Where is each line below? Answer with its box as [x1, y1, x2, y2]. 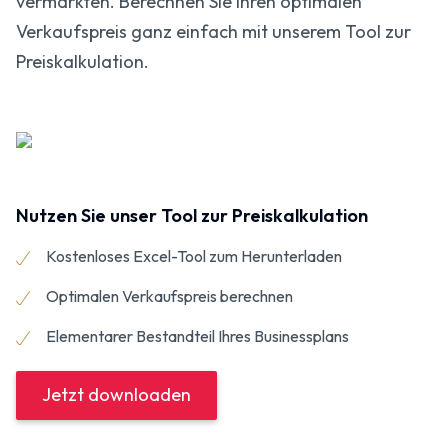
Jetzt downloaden [42, 383, 191, 407]
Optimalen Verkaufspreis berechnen [45, 286, 293, 307]
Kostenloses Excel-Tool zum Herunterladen [45, 246, 342, 267]
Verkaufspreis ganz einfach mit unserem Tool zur [16, 19, 411, 43]
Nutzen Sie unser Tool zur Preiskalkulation [16, 203, 368, 227]
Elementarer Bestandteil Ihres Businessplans [45, 326, 349, 347]
